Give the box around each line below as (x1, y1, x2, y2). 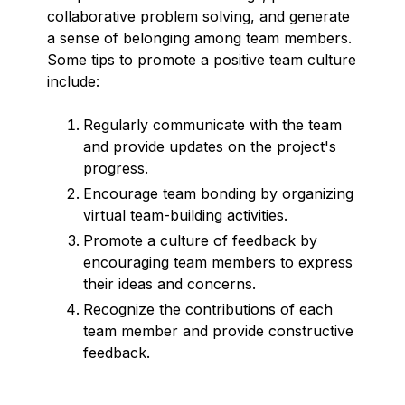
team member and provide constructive (83, 321, 353, 340)
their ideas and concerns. (83, 274, 256, 293)
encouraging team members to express (83, 252, 353, 271)
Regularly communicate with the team (83, 115, 342, 134)
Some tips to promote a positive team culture (47, 50, 356, 69)
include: (47, 71, 99, 90)
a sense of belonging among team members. (47, 28, 352, 47)
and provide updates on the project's (83, 137, 336, 155)
